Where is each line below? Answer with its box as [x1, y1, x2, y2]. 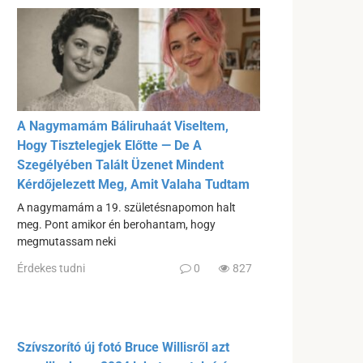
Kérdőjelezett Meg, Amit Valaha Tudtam [17, 176, 250, 192]
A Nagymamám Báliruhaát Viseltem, [17, 117, 228, 134]
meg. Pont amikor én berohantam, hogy [17, 217, 216, 232]
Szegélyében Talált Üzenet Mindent [17, 156, 224, 173]
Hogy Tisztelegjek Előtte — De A [17, 137, 202, 153]
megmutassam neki [17, 234, 116, 249]
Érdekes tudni [17, 262, 85, 275]
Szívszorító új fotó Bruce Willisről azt [17, 340, 229, 356]
